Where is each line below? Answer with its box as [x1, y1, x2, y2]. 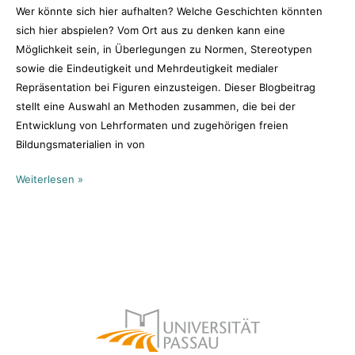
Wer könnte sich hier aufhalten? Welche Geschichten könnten [16, 5, 323, 18]
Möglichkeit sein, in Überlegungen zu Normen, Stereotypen [16, 43, 313, 56]
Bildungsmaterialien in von [16, 138, 146, 151]
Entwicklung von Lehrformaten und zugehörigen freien [16, 119, 289, 132]
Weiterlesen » [16, 172, 84, 185]
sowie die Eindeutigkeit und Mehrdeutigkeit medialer [16, 62, 279, 75]
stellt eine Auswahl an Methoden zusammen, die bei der [16, 100, 296, 113]
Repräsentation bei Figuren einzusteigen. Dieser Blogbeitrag [16, 81, 316, 94]
